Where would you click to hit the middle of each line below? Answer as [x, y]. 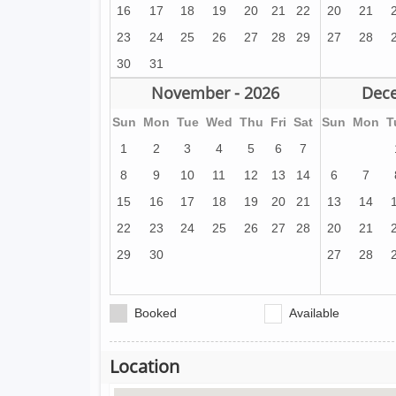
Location [145, 366]
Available [311, 313]
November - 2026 [215, 93]
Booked [156, 313]
